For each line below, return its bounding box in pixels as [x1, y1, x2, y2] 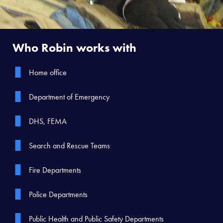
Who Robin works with [12, 40, 136, 56]
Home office [28, 67, 67, 78]
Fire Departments [28, 165, 81, 176]
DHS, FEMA [28, 116, 67, 127]
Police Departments [28, 189, 88, 200]
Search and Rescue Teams [28, 140, 110, 151]
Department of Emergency [28, 92, 110, 103]
